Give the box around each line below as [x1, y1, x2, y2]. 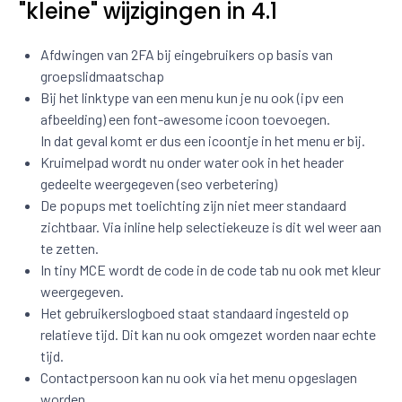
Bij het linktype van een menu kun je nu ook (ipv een [40, 88, 344, 106]
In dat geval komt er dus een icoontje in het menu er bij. [40, 131, 365, 149]
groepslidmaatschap [40, 66, 164, 84]
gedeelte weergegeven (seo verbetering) [40, 174, 277, 192]
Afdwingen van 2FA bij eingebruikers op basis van [40, 45, 333, 63]
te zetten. [40, 239, 99, 257]
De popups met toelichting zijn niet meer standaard [40, 196, 346, 214]
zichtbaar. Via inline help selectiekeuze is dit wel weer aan [40, 217, 381, 235]
